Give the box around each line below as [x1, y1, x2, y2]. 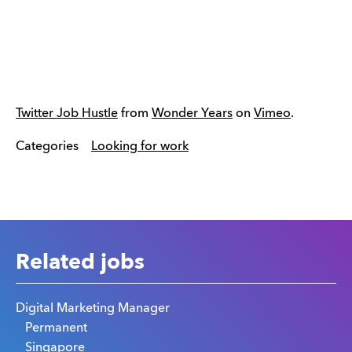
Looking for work [91, 140, 189, 153]
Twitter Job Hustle [16, 107, 118, 120]
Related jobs [16, 251, 145, 273]
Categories [16, 140, 79, 153]
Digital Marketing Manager [16, 302, 170, 315]
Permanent [25, 321, 87, 335]
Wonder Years [152, 107, 233, 120]
